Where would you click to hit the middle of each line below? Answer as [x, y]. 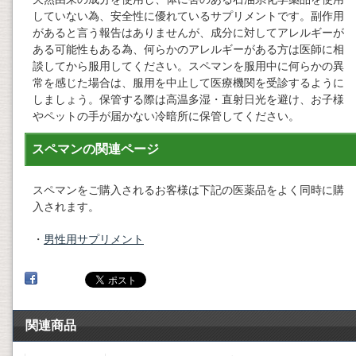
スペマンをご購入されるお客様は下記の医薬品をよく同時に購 [188, 190]
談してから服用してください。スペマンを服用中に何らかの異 [188, 66]
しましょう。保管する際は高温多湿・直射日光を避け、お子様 [188, 100]
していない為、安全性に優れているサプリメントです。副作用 [188, 16]
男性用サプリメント [94, 240]
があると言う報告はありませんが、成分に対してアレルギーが [188, 33]
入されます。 [66, 207]
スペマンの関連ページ [95, 149]
